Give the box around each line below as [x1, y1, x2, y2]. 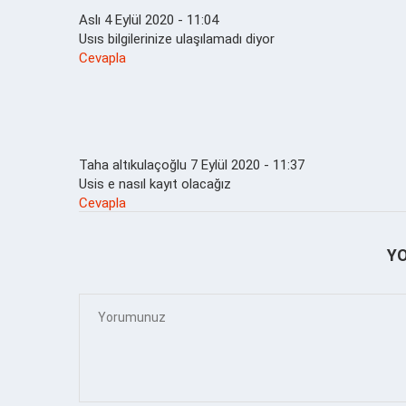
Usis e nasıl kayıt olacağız [79, 175, 231, 192]
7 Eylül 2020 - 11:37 [190, 156, 304, 173]
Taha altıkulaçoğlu [79, 156, 187, 173]
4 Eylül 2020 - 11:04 [104, 11, 218, 28]
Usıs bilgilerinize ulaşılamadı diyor [79, 30, 275, 47]
